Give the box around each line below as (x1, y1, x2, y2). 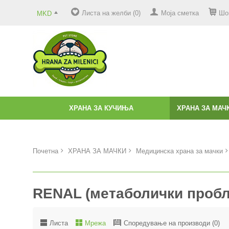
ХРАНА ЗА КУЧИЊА (69, 104, 133, 112)
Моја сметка (161, 9, 199, 17)
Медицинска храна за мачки (136, 147, 223, 155)
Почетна (33, 147, 58, 155)
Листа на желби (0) (82, 9, 141, 17)
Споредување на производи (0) (124, 219, 220, 227)
